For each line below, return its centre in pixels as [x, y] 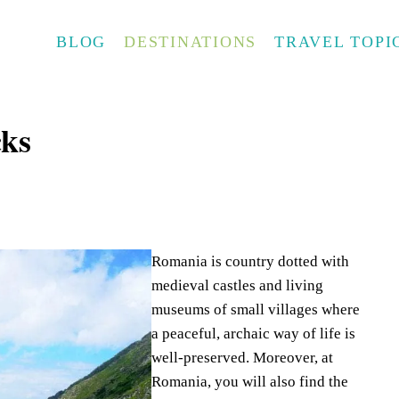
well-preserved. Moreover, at [243, 358]
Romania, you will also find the [250, 382]
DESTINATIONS [190, 42]
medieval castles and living [238, 285]
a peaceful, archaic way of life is [254, 334]
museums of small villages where [256, 309]
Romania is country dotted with [251, 261]
